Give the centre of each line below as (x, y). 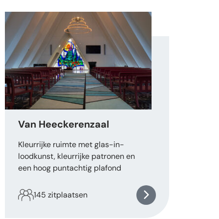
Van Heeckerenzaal (64, 124)
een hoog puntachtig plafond (70, 168)
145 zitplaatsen (61, 195)
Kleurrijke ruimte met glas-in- (71, 145)
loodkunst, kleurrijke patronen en (77, 156)
